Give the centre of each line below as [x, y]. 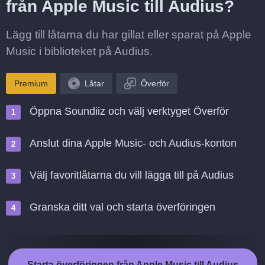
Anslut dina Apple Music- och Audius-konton [133, 143]
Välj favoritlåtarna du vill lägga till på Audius [132, 175]
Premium [31, 83]
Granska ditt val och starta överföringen [122, 207]
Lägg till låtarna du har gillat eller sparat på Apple [129, 35]
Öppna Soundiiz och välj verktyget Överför [129, 111]
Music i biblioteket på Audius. [79, 51]
